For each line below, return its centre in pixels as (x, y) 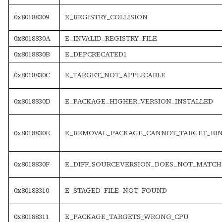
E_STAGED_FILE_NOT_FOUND (116, 190)
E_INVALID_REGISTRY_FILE (111, 38)
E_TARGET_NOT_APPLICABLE (115, 75)
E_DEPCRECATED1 (96, 54)
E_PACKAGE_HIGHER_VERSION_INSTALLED (139, 101)
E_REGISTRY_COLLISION (106, 17)
